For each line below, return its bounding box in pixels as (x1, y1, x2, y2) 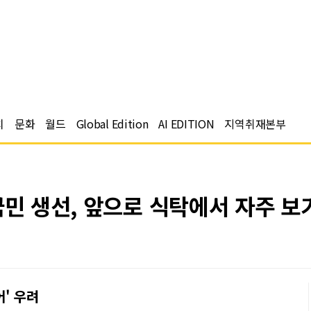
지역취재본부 (224, 115, 286, 132)
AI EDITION (158, 115, 215, 132)
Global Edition (76, 115, 149, 132)
